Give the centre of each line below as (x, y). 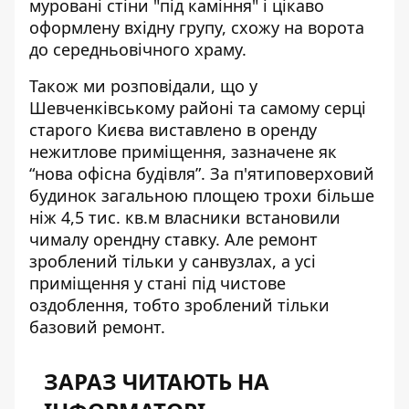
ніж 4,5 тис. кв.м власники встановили (185, 217)
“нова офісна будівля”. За (131, 173)
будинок (63, 195)
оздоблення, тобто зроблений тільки (179, 305)
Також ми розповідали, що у (143, 86)
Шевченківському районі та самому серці (198, 108)
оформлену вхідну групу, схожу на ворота (197, 27)
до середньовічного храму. (138, 49)
